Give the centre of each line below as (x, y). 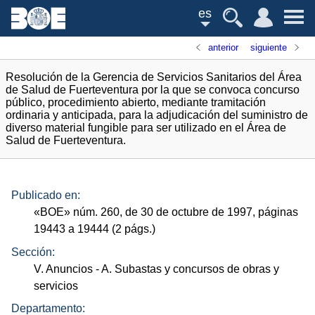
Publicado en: (46, 195)
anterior (224, 47)
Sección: (33, 252)
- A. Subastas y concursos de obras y (186, 269)
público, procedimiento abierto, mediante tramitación (136, 102)
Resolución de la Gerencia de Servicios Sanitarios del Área (154, 77)
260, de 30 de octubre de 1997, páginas (198, 212)
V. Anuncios (64, 269)
